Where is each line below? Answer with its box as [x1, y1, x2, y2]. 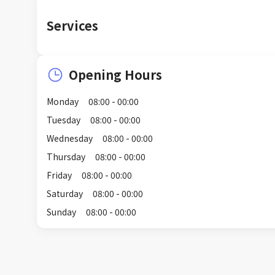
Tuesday [47, 114, 80, 126]
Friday [47, 169, 72, 181]
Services [47, 17, 98, 34]
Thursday [47, 150, 85, 163]
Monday [47, 95, 79, 107]
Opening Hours [69, 66, 162, 83]
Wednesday [47, 132, 93, 144]
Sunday [47, 206, 76, 218]
